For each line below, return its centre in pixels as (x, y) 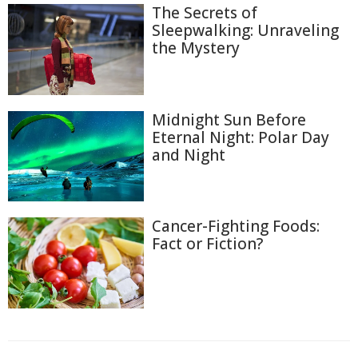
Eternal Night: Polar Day (241, 137)
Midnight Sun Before (229, 119)
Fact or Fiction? (207, 244)
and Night (189, 155)
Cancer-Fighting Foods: (236, 227)
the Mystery (196, 48)
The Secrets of (205, 13)
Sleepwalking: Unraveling (245, 31)
